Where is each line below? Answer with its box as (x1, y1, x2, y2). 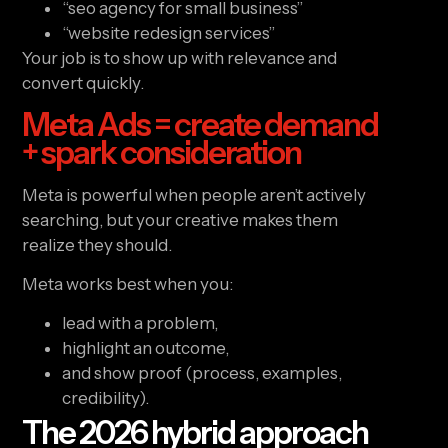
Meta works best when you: (22, 274, 234, 295)
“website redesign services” (62, 23, 276, 44)
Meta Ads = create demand (22, 104, 379, 144)
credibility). (62, 388, 150, 409)
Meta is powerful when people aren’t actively (22, 184, 367, 205)
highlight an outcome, (62, 338, 230, 359)
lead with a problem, (62, 313, 219, 334)
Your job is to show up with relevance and (22, 48, 338, 69)
